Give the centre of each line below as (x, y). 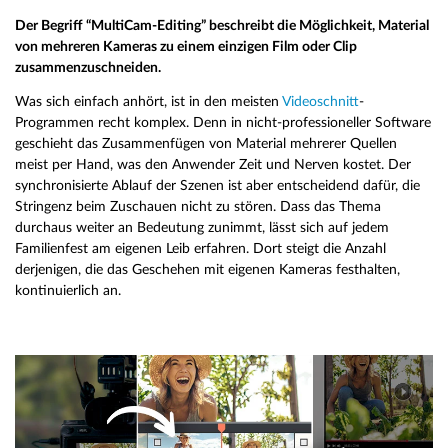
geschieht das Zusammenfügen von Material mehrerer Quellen (206, 143)
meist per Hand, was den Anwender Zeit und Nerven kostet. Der (213, 164)
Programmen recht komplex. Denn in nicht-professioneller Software (223, 122)
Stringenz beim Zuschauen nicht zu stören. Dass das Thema (198, 206)
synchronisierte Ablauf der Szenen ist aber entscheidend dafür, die (217, 185)
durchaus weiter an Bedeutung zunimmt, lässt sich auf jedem (202, 227)
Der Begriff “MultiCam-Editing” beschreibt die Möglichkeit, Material (222, 25)
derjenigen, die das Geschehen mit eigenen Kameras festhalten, (207, 269)
